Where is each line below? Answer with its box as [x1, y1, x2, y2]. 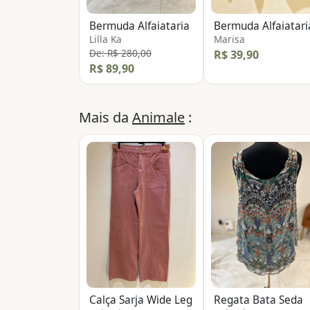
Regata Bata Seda [214, 292, 303, 307]
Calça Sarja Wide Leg [89, 292, 192, 307]
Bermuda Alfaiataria [89, 19, 190, 34]
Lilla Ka [89, 33, 122, 46]
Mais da [79, 108, 132, 127]
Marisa [214, 33, 245, 46]
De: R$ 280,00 [89, 46, 152, 60]
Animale [132, 108, 185, 127]
